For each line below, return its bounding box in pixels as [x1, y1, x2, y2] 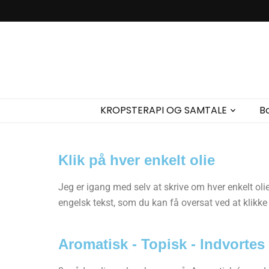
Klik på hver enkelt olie [58, 152, 215, 168]
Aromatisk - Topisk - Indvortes [58, 236, 265, 252]
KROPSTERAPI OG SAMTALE [100, 103, 227, 117]
